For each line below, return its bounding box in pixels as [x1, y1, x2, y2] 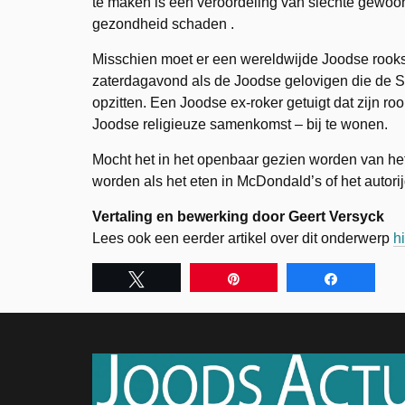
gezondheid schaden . [92, 16, 234, 32]
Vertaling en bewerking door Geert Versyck [92, 209, 384, 224]
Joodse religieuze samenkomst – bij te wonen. [92, 117, 388, 132]
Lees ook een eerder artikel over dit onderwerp [92, 231, 393, 246]
